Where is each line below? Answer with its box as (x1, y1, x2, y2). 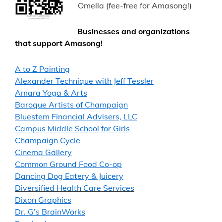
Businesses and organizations (77, 26, 190, 37)
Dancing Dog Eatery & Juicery (15, 171, 123, 181)
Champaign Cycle (15, 135, 80, 146)
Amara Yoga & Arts (15, 88, 87, 98)
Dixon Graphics (15, 195, 71, 205)
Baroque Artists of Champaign (15, 100, 128, 110)
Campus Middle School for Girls (15, 123, 130, 134)
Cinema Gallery (15, 147, 72, 158)
